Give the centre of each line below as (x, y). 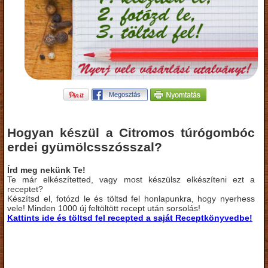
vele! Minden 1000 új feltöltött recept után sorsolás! (104, 208)
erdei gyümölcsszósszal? (85, 147)
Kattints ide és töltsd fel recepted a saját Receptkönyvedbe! (130, 217)
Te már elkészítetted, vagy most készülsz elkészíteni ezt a (131, 179)
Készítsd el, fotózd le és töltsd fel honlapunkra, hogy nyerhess (131, 198)
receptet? (25, 189)
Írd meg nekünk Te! (46, 170)
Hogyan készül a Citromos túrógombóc (131, 133)
